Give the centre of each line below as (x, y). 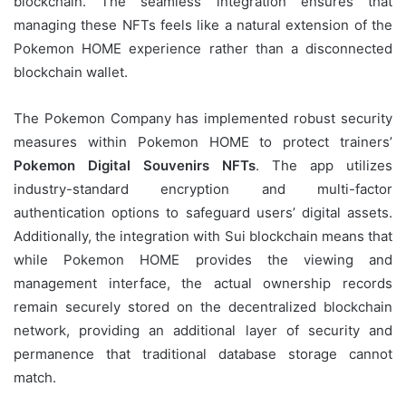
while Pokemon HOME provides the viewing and (203, 259)
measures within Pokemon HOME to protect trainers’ (203, 141)
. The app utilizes (324, 165)
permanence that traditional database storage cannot (203, 353)
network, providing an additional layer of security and (203, 330)
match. (35, 377)
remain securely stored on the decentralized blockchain (203, 306)
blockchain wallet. (71, 72)
